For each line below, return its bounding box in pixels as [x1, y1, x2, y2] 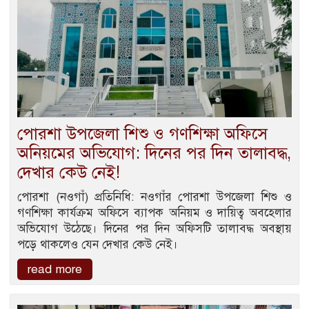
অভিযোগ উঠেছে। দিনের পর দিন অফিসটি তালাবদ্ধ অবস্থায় [17, 221, 292, 236]
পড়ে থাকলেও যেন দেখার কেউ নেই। [17, 237, 178, 252]
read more [28, 261, 82, 277]
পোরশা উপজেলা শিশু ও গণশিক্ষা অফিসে [17, 123, 268, 144]
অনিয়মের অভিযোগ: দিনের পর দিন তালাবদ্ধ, [17, 142, 291, 163]
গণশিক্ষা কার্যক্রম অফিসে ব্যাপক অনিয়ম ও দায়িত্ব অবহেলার [17, 205, 292, 220]
